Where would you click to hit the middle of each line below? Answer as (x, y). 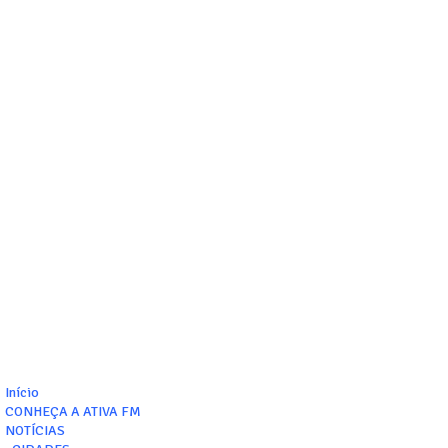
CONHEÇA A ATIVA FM (73, 412)
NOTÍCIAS (35, 431)
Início (22, 393)
